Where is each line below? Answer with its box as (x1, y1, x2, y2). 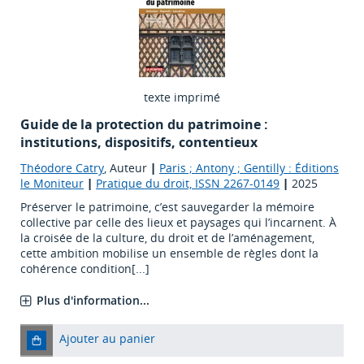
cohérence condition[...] (20, 261, 149, 277)
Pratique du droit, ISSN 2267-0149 (96, 175, 279, 192)
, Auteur (104, 160, 150, 176)
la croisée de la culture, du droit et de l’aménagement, (20, 230, 314, 246)
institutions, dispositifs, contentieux (20, 133, 258, 152)
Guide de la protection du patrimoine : (20, 115, 268, 134)
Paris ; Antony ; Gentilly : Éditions (159, 160, 339, 176)
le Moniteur (20, 175, 84, 192)
